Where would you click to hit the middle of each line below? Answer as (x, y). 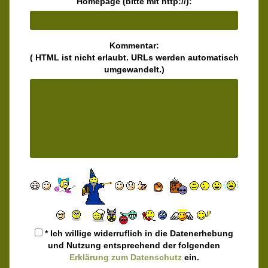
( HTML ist (52, 57)
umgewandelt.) (134, 69)
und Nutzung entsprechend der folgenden (134, 245)
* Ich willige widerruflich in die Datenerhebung (138, 233)
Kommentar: (134, 45)
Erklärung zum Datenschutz (125, 257)
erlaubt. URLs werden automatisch (167, 57)
